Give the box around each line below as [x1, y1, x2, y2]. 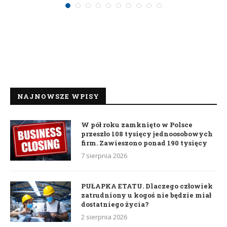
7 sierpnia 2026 [81, 151, 127, 161]
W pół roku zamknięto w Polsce [81, 120, 193, 130]
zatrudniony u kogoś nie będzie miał [81, 191, 211, 200]
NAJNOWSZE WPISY [17, 92, 99, 101]
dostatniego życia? [81, 200, 149, 209]
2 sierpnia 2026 [81, 212, 127, 222]
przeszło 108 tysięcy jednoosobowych [81, 129, 213, 139]
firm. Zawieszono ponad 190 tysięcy [81, 138, 207, 148]
